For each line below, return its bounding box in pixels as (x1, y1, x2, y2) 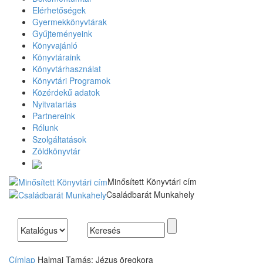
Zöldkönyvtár (32, 145, 80, 157)
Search (17, 218, 45, 230)
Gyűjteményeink (32, 28, 92, 40)
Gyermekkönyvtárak (32, 16, 107, 28)
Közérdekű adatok (32, 86, 100, 99)
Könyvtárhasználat (32, 63, 101, 75)
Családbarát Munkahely (106, 188, 194, 201)
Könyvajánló (32, 39, 77, 52)
